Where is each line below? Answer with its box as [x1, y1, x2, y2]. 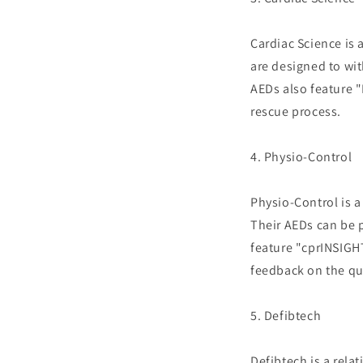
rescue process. [250, 103, 341, 120]
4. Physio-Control [250, 148, 352, 165]
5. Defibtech [250, 307, 322, 324]
